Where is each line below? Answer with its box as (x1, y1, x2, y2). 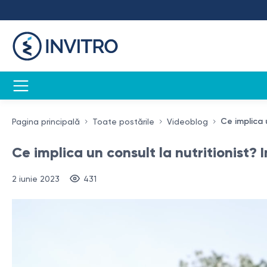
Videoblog (167, 117, 208, 126)
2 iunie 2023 (12, 173, 60, 184)
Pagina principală (12, 117, 80, 126)
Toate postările (92, 117, 154, 126)
